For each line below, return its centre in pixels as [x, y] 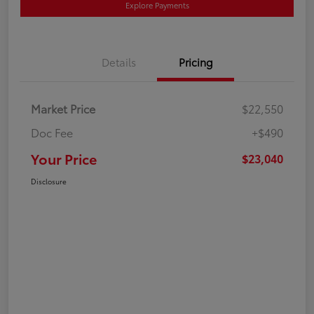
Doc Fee [52, 132]
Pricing [196, 61]
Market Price [63, 108]
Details [118, 61]
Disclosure [49, 181]
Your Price [64, 158]
